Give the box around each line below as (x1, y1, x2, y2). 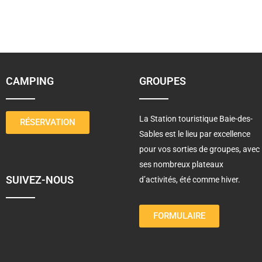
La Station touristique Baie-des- (139, 114, 253, 124)
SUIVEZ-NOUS (6, 174, 74, 187)
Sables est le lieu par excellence (139, 129, 250, 139)
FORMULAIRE (153, 211, 205, 222)
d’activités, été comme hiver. (139, 175, 240, 185)
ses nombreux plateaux (139, 160, 223, 170)
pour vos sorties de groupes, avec (139, 144, 260, 154)
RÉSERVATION (20, 117, 75, 128)
